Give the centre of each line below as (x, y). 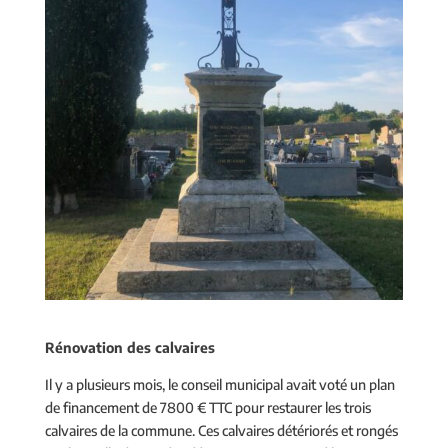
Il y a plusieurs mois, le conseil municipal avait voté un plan (219, 384)
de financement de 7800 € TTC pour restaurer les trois (207, 407)
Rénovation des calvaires (129, 347)
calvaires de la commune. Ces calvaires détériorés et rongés (221, 430)
